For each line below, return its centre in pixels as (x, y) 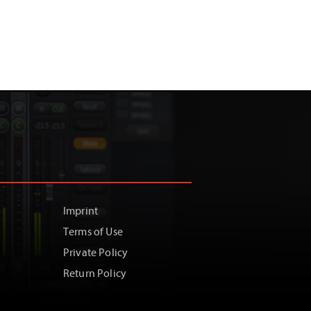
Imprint (81, 211)
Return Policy (95, 274)
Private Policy (96, 253)
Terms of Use (93, 232)
